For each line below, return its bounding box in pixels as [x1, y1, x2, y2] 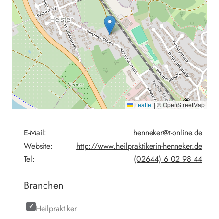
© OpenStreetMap [155, 100, 205, 109]
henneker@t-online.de [133, 127, 202, 138]
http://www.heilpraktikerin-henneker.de [76, 140, 202, 152]
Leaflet [133, 100, 153, 109]
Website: [24, 140, 53, 152]
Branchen [24, 178, 64, 193]
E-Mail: [24, 127, 46, 138]
